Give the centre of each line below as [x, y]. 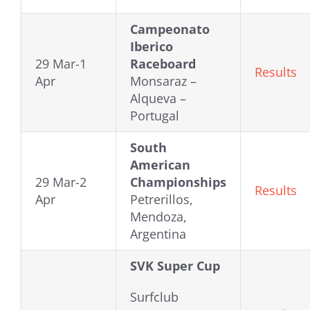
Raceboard [163, 64]
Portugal [155, 116]
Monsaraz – [163, 81]
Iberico [152, 47]
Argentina [158, 234]
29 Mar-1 [61, 64]
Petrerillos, [162, 200]
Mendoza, [158, 217]
